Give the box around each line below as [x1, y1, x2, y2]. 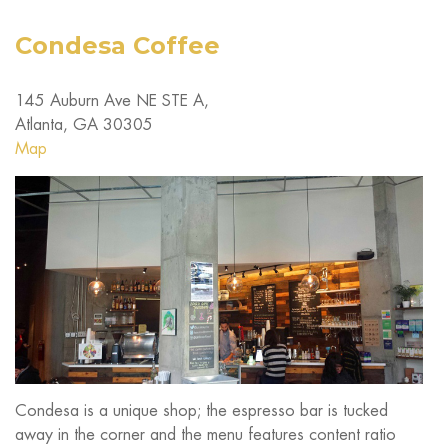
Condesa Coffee [15, 30, 220, 60]
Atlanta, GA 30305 [15, 113, 153, 135]
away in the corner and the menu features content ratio [15, 423, 396, 445]
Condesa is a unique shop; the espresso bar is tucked [15, 399, 388, 421]
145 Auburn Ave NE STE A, [15, 89, 209, 111]
